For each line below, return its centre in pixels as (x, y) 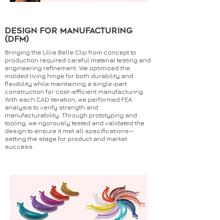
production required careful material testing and (78, 60)
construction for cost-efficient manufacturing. (75, 91)
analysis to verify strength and (52, 107)
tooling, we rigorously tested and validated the (75, 123)
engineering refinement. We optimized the (68, 68)
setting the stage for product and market (66, 138)
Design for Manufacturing (69, 31)
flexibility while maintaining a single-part (66, 83)
